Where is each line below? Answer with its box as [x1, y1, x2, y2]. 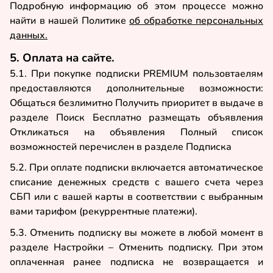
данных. [10, 29, 48, 43]
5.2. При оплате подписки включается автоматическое [10, 161, 263, 175]
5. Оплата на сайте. [10, 49, 115, 66]
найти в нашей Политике [10, 14, 126, 28]
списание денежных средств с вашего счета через [10, 175, 263, 190]
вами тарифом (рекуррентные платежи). [10, 205, 197, 219]
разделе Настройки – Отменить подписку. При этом [10, 241, 263, 254]
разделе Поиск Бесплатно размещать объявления [10, 110, 263, 124]
